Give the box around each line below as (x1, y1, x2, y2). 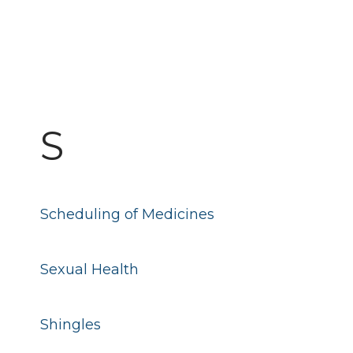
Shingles (39, 316, 101, 333)
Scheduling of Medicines (39, 206, 214, 223)
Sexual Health (39, 261, 139, 278)
